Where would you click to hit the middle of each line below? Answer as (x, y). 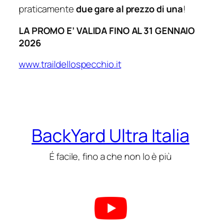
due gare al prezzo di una (129, 9)
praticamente (47, 9)
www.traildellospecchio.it (70, 64)
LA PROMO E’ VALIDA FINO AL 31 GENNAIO (107, 30)
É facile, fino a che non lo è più (110, 156)
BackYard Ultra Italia (110, 135)
